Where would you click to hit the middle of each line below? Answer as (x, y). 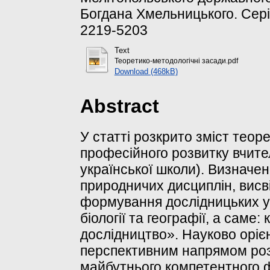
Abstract (120, 106)
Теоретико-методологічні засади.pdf (176, 61)
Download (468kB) (146, 72)
